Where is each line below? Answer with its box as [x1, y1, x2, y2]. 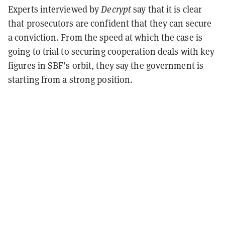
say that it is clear [131, 3, 202, 15]
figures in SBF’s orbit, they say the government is [8, 59, 204, 71]
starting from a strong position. [8, 73, 133, 85]
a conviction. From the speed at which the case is [8, 31, 202, 43]
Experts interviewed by [8, 3, 101, 15]
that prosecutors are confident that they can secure [8, 17, 212, 29]
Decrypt [101, 3, 132, 15]
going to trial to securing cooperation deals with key [8, 45, 215, 57]
